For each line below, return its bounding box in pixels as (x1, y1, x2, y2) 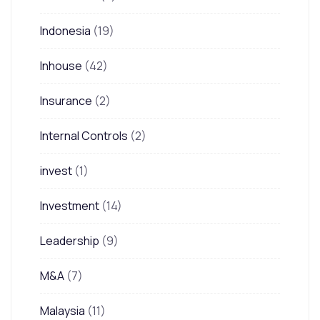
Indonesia (40, 22, 91, 39)
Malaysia (40, 302, 85, 319)
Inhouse (40, 57, 82, 74)
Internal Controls (40, 127, 128, 144)
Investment (40, 197, 99, 214)
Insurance (40, 92, 92, 109)
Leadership (40, 232, 99, 249)
